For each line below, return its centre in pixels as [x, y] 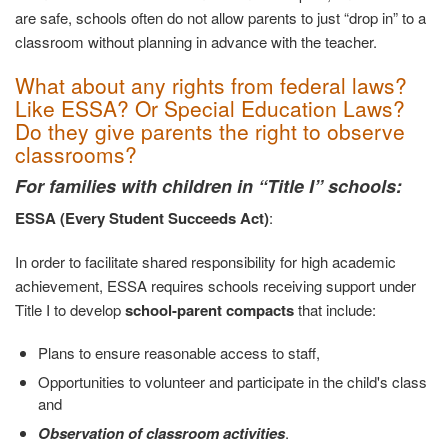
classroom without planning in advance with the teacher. [196, 42]
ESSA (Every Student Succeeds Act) [142, 218]
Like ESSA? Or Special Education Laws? [210, 108]
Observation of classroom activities [161, 433]
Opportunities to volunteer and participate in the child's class [232, 382]
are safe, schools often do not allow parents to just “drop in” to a [220, 18]
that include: [335, 310]
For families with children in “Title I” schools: [208, 186]
